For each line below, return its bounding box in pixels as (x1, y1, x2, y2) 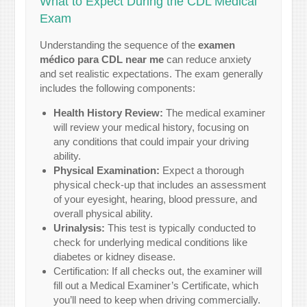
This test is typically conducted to (105, 222, 256, 234)
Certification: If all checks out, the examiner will (53, 265, 262, 278)
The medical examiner (163, 107, 266, 119)
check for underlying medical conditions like (53, 236, 248, 249)
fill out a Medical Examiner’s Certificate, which (53, 280, 259, 292)
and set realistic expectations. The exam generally (40, 68, 264, 80)
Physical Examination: (53, 164, 160, 177)
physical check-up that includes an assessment (53, 179, 267, 191)
